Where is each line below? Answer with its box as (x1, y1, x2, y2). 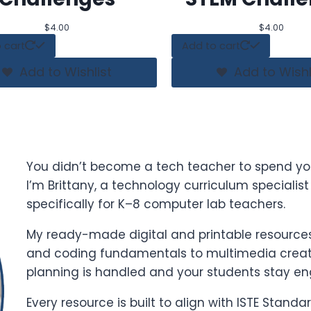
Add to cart (181, 38, 240, 53)
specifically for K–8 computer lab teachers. (26, 195, 286, 212)
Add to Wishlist (19, 63, 112, 81)
